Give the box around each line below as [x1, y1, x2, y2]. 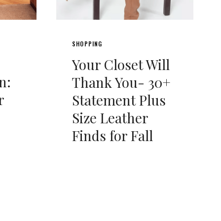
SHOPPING [72, 39, 103, 48]
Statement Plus [72, 90, 166, 109]
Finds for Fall [72, 126, 153, 145]
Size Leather [72, 108, 148, 127]
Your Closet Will [72, 55, 170, 74]
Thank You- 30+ [72, 73, 171, 91]
